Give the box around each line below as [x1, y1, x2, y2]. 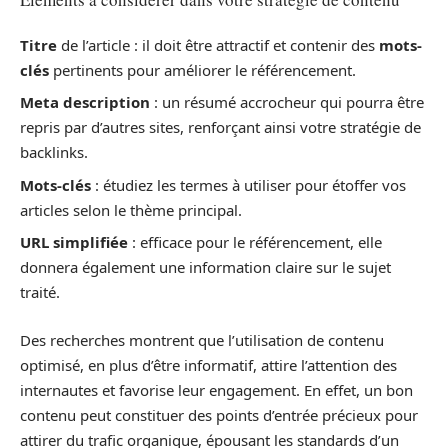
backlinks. [20, 142, 88, 162]
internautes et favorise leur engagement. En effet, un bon [20, 379, 413, 400]
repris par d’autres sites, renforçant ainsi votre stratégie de [20, 117, 421, 137]
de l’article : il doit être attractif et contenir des [57, 34, 379, 55]
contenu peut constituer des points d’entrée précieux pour [20, 404, 418, 425]
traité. [20, 282, 60, 302]
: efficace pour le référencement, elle [128, 232, 382, 252]
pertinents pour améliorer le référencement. [49, 59, 356, 80]
